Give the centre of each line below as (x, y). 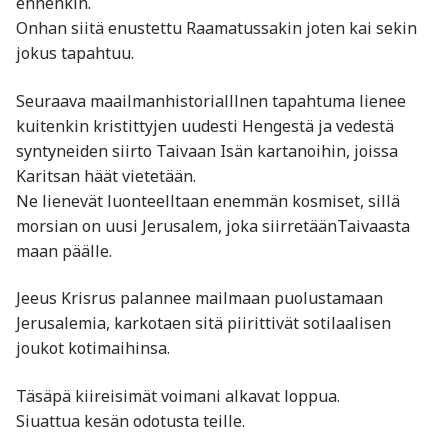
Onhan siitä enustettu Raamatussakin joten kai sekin (216, 27)
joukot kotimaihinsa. (93, 348)
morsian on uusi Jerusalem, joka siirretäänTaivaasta (213, 225)
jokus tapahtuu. (75, 52)
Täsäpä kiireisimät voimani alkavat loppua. (178, 395)
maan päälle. (64, 250)
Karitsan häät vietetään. (106, 175)
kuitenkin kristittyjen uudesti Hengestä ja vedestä (205, 125)
